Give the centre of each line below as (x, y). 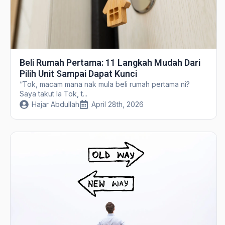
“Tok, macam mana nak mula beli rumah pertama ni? (104, 84)
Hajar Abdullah (55, 104)
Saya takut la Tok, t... (53, 94)
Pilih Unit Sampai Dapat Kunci (78, 74)
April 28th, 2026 (117, 104)
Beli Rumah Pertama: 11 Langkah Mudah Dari (110, 63)
